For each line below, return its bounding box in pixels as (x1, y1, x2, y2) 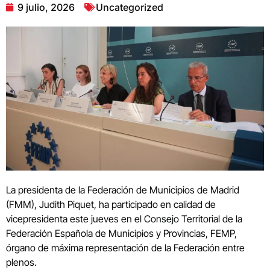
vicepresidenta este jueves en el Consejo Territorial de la (6, 212, 242, 225)
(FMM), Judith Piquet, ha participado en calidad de (6, 198, 216, 210)
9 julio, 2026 (17, 1, 75, 13)
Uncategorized (96, 1, 163, 13)
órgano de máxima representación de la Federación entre (6, 241, 245, 254)
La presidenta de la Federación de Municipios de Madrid (6, 183, 239, 196)
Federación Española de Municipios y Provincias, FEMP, (6, 227, 237, 239)
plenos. (6, 256, 37, 268)
